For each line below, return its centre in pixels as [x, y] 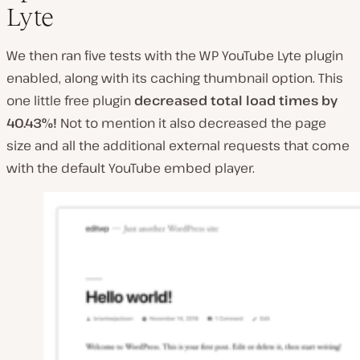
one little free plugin [70, 100]
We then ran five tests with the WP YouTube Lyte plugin [175, 55]
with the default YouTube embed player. [131, 168]
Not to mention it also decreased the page [192, 123]
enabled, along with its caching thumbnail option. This [175, 78]
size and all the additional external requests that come [178, 145]
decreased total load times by [236, 100]
